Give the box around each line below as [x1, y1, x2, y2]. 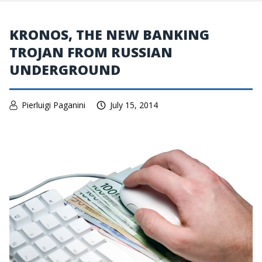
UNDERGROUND [9, 60, 120, 79]
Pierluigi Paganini [22, 99, 85, 111]
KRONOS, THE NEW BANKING [9, 25, 209, 44]
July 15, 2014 [110, 99, 158, 111]
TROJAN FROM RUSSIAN [9, 43, 173, 61]
